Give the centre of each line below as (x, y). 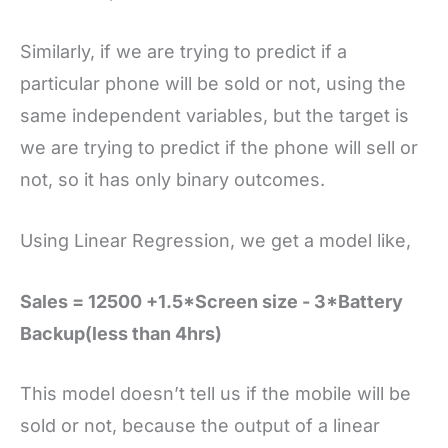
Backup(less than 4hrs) (121, 333)
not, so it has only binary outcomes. (175, 179)
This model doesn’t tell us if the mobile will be (215, 394)
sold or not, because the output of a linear (200, 426)
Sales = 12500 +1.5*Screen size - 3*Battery (211, 301)
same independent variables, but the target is (214, 115)
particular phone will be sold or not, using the (213, 83)
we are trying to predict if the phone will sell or (219, 147)
